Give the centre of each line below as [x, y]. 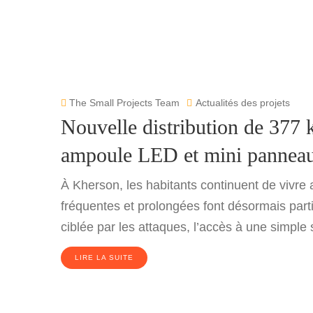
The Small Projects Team [123, 103]
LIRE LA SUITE [104, 257]
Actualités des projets [243, 103]
